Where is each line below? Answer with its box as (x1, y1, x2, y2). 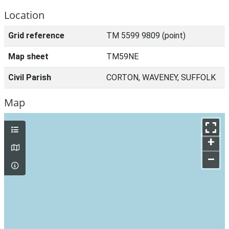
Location (4, 8, 44, 22)
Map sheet (8, 52, 49, 61)
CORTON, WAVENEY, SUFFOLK (106, 73, 216, 82)
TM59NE (106, 52, 139, 61)
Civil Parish (8, 73, 51, 82)
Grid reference (8, 31, 64, 40)
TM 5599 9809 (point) (106, 31, 186, 40)
